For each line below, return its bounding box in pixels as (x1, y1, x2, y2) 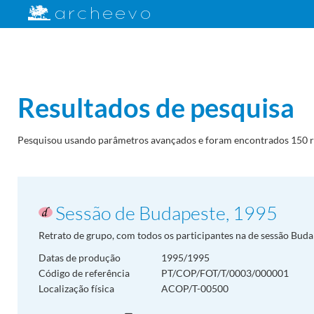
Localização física (39, 282, 114, 294)
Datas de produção (39, 251, 121, 264)
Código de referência (39, 266, 130, 279)
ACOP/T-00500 (161, 282, 228, 294)
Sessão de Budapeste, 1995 (55, 200, 278, 224)
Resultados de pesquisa (18, 91, 294, 123)
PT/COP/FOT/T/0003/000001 (161, 266, 289, 279)
